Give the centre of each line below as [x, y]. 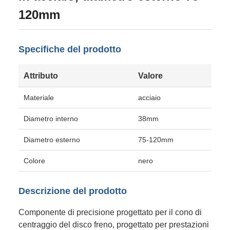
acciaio [149, 98]
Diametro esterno [52, 140]
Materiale [39, 98]
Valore [150, 75]
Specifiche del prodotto [70, 49]
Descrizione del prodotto [73, 191]
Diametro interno [51, 119]
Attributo [41, 75]
